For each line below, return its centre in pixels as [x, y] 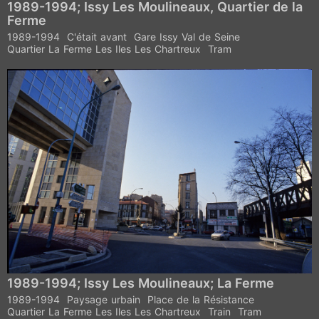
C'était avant [97, 36]
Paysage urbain [104, 299]
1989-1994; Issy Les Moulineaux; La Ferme [141, 283]
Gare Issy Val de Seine [187, 36]
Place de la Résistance [201, 299]
